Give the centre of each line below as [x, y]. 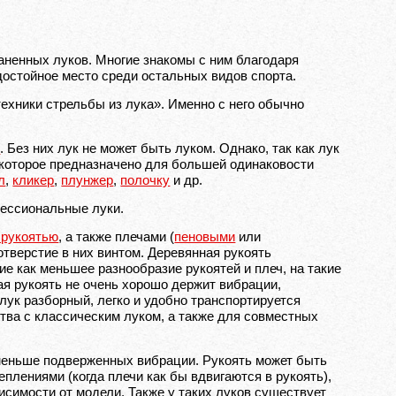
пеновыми [205, 236]
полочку [145, 180]
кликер [34, 180]
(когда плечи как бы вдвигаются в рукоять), [198, 376]
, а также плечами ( [117, 236]
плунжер [88, 180]
